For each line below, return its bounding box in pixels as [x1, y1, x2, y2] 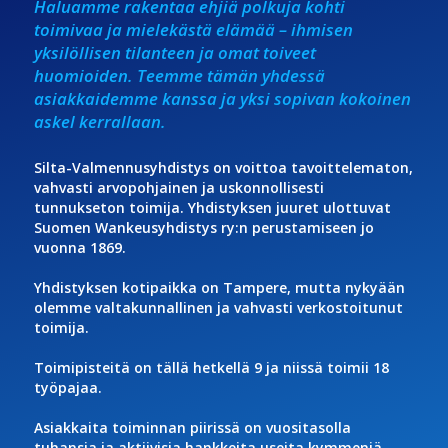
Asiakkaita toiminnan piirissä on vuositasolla [33, 417, 351, 437]
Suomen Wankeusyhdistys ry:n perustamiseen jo [33, 217, 374, 237]
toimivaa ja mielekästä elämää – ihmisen [33, 17, 353, 41]
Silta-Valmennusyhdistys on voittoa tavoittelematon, [33, 157, 413, 177]
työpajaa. [33, 377, 106, 397]
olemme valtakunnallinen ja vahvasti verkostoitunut [33, 297, 403, 317]
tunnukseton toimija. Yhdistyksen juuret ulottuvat [33, 197, 391, 217]
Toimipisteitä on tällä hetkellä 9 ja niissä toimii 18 [33, 357, 389, 377]
